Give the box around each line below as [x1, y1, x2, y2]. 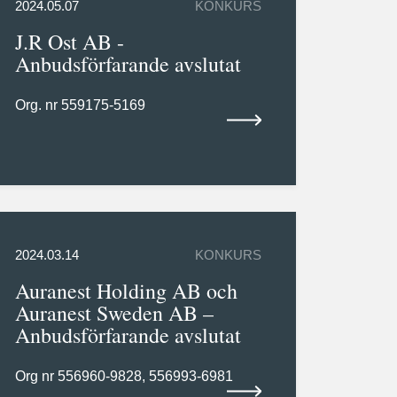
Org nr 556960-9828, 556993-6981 [14, 369, 233, 385]
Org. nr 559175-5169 [14, 97, 145, 113]
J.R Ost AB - [14, 27, 124, 57]
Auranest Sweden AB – [14, 299, 214, 328]
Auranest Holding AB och [14, 276, 237, 306]
